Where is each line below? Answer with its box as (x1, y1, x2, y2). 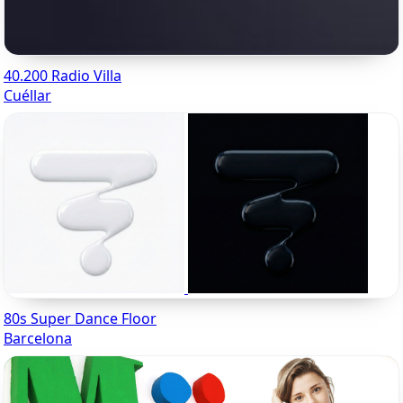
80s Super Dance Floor (4, 309, 157, 329)
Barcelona (4, 328, 72, 349)
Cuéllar (4, 85, 51, 106)
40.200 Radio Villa (4, 66, 121, 86)
